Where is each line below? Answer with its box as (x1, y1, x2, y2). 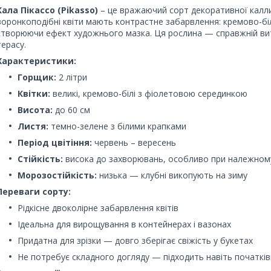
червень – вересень (92, 136, 176, 148)
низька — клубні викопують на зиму (97, 169, 247, 181)
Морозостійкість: (18, 169, 97, 181)
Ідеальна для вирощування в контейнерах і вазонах (18, 218, 231, 230)
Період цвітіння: (18, 136, 92, 148)
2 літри (56, 71, 87, 83)
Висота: (18, 103, 53, 116)
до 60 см (53, 103, 90, 116)
